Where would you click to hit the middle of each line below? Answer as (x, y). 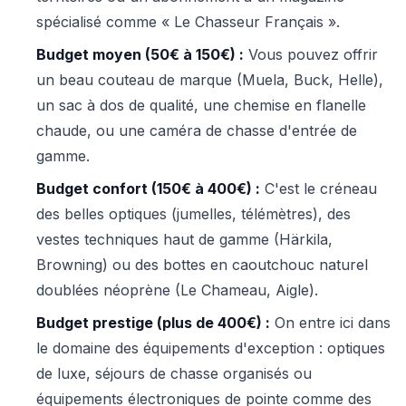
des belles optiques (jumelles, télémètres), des (193, 213)
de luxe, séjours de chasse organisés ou (174, 373)
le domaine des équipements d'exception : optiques (211, 348)
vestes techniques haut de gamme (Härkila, (184, 239)
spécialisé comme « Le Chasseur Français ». (188, 21)
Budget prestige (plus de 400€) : (153, 322)
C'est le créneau (319, 188)
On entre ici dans (330, 322)
